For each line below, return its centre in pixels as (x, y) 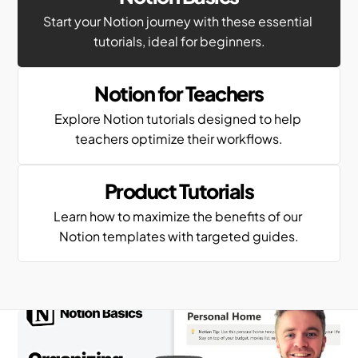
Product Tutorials (179, 191)
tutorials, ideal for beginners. (179, 41)
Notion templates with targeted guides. (179, 236)
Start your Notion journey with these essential (178, 21)
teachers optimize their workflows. (179, 139)
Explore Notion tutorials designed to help (178, 119)
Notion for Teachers (179, 93)
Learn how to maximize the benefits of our (178, 216)
